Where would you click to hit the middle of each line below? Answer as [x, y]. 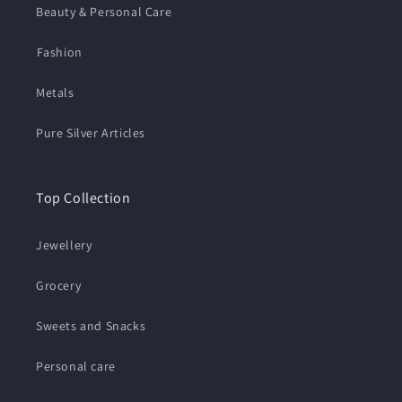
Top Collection [83, 197]
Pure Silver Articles [91, 132]
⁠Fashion [59, 52]
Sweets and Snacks [91, 325]
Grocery [59, 285]
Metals [55, 92]
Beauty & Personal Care [104, 11]
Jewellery [64, 245]
